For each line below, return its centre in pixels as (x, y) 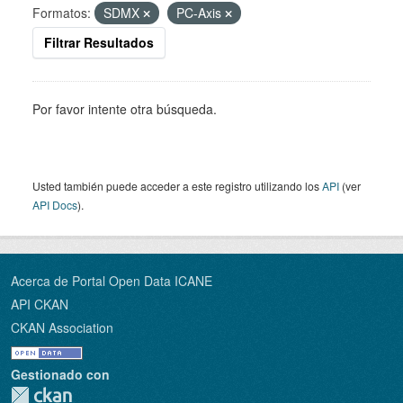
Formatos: (62, 13)
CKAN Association (62, 327)
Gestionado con (60, 374)
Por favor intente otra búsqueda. (125, 109)
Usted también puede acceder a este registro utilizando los (177, 186)
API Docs (55, 205)
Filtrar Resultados (99, 42)
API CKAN (40, 304)
